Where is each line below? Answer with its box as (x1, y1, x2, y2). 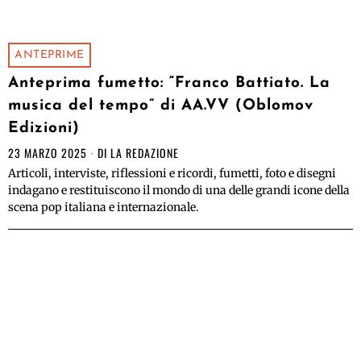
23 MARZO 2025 (8, 144, 87, 162)
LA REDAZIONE (110, 144, 179, 162)
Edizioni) (8, 121, 80, 137)
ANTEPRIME (15, 49, 85, 62)
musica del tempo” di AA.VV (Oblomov (8, 98, 313, 114)
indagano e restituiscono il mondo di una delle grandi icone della (8, 183, 350, 198)
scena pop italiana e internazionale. (8, 200, 199, 215)
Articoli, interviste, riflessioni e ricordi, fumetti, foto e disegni (8, 166, 336, 181)
